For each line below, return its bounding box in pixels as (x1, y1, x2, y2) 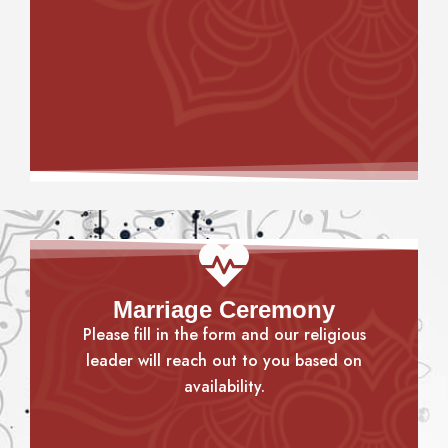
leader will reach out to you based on (86, 349, 362, 373)
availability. (183, 375, 265, 399)
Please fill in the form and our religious (82, 323, 366, 347)
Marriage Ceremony (113, 296, 335, 324)
